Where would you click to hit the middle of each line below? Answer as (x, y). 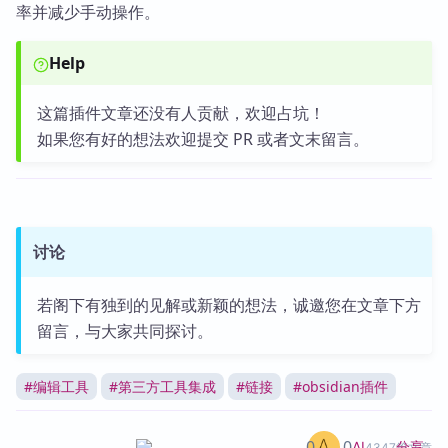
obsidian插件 (345, 386)
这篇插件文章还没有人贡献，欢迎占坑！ (180, 113)
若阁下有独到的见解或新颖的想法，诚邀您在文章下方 (228, 305)
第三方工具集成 (167, 386)
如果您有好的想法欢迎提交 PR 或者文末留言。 (202, 139)
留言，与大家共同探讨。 (124, 331)
